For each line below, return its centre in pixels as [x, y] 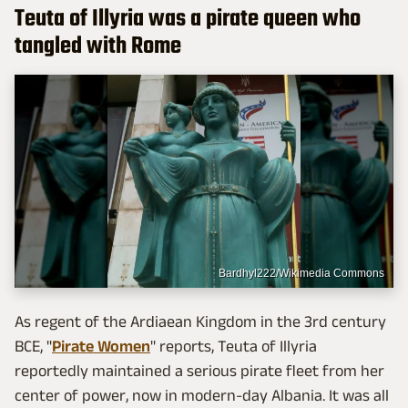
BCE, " [33, 346]
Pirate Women [101, 346]
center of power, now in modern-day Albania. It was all [202, 395]
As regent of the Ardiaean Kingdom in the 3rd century [200, 321]
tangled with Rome [98, 47]
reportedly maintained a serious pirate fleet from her [199, 370]
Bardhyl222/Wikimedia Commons [301, 273]
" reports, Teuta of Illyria [234, 346]
